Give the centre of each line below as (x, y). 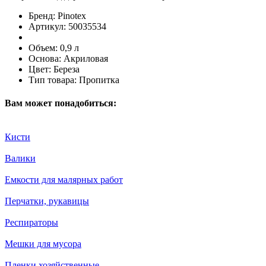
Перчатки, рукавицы (47, 201)
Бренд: (42, 15)
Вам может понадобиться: (61, 103)
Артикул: (47, 26)
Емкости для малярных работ (64, 180)
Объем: (43, 47)
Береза (66, 69)
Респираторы (31, 223)
